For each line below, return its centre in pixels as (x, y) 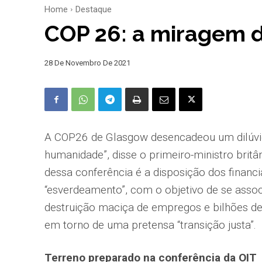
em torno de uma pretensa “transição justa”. (150, 225)
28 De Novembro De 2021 (87, 63)
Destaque (94, 10)
